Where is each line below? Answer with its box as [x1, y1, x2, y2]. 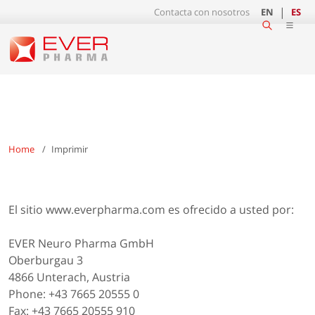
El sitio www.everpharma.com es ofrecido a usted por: [8, 202, 294, 218]
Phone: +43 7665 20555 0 [8, 286, 139, 302]
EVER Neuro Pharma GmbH [8, 236, 154, 252]
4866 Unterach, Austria [8, 269, 130, 285]
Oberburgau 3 [8, 252, 83, 269]
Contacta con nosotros [154, 6, 250, 19]
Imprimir [51, 143, 88, 156]
